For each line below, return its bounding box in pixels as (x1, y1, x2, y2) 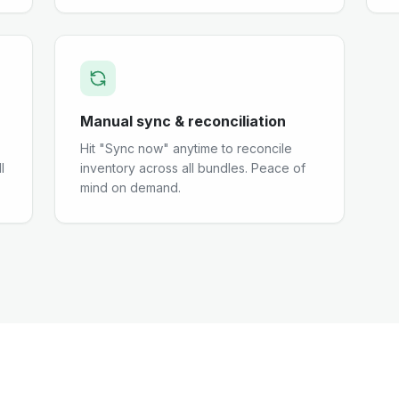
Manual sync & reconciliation (80, 112, 287, 130)
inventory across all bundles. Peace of (80, 160, 306, 175)
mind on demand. (80, 180, 182, 195)
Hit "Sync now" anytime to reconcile (80, 141, 293, 156)
